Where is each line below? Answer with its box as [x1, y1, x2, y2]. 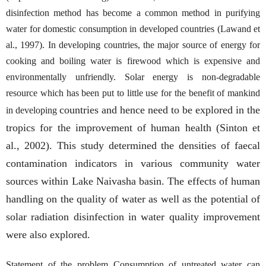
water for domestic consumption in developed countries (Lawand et [6, 23, 260, 34]
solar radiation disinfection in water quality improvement [6, 210, 260, 223]
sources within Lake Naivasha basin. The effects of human [6, 175, 260, 187]
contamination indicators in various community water [6, 157, 260, 169]
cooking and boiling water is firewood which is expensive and [6, 55, 260, 66]
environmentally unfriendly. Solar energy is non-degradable [6, 71, 260, 82]
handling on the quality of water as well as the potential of [6, 192, 260, 205]
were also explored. [6, 228, 90, 240]
